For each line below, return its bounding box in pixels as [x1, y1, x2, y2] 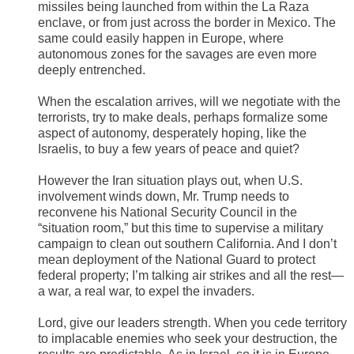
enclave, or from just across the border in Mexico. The [38, 16, 336, 30]
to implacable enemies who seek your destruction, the [38, 332, 337, 346]
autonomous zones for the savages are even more [38, 47, 317, 62]
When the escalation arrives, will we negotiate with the [38, 95, 341, 109]
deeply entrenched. [38, 63, 145, 77]
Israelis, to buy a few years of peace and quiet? [38, 142, 299, 156]
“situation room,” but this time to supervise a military [38, 221, 323, 235]
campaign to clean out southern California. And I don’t [38, 237, 337, 251]
